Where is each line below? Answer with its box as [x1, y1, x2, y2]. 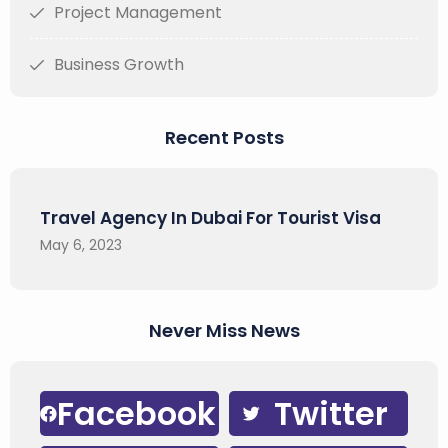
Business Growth [54, 53, 184, 76]
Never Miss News [148, 318, 300, 343]
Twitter [274, 390, 388, 436]
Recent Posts [164, 125, 284, 150]
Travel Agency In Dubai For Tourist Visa [40, 206, 381, 230]
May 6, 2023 [40, 235, 122, 255]
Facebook [57, 390, 216, 436]
